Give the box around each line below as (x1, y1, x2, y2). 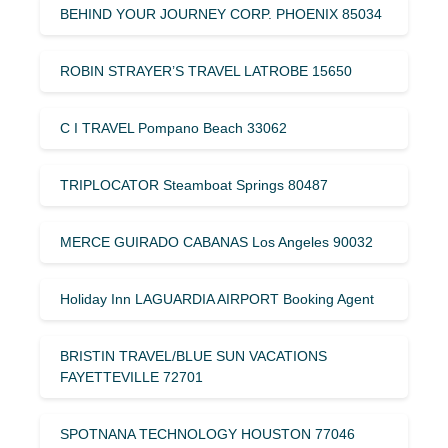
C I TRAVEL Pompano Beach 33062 (60, 119, 287, 136)
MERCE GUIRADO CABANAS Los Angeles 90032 (60, 233, 373, 250)
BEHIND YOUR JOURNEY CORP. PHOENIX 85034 (60, 5, 382, 22)
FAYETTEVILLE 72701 (60, 368, 203, 385)
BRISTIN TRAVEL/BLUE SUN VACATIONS (60, 347, 327, 364)
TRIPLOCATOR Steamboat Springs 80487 (60, 176, 328, 193)
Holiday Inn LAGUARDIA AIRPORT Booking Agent (60, 290, 374, 307)
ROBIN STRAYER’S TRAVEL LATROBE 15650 (60, 62, 352, 79)
